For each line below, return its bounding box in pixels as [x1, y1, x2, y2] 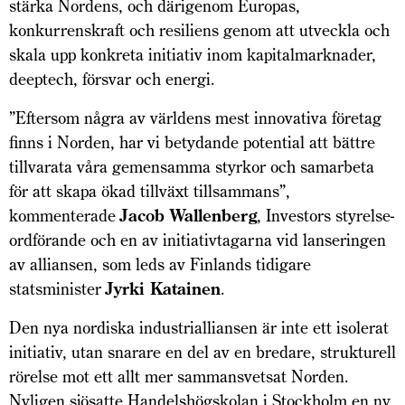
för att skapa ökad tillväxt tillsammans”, [9, 180, 290, 202]
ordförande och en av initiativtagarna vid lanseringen [9, 229, 386, 250]
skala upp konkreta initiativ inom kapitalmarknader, [9, 43, 376, 65]
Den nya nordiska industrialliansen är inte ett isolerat [9, 316, 389, 338]
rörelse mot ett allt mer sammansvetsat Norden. [9, 365, 349, 387]
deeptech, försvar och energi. [9, 68, 215, 89]
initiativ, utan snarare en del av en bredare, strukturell [9, 341, 396, 363]
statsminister [9, 278, 106, 299]
